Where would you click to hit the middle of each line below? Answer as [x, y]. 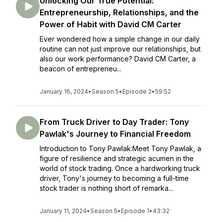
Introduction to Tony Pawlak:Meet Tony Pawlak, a [120, 148]
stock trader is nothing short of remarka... [106, 188]
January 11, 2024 [63, 211]
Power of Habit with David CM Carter [111, 24]
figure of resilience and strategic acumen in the [117, 158]
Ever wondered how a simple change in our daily [120, 39]
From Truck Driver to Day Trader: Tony [114, 122]
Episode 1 [135, 211]
